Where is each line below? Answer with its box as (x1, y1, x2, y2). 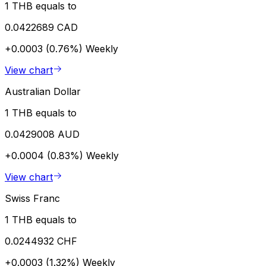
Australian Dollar (5, 85, 81, 97)
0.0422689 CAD (5, 21, 78, 33)
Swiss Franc (5, 192, 60, 204)
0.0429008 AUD (5, 128, 80, 140)
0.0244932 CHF (5, 235, 77, 247)
